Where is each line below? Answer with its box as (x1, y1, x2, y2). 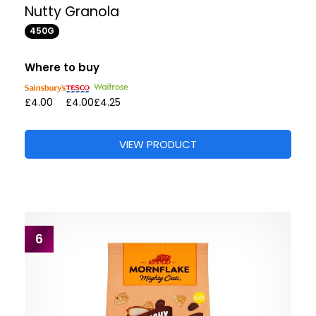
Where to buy (25, 60, 99, 75)
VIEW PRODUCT (119, 136, 197, 152)
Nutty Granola (25, 2, 119, 22)
